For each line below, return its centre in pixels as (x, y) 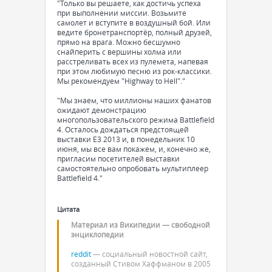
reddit (81, 253)
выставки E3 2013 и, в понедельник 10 (126, 139)
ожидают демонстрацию (102, 110)
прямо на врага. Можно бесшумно (119, 42)
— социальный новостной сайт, (149, 253)
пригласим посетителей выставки (118, 158)
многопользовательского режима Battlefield (136, 119)
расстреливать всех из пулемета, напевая (133, 61)
